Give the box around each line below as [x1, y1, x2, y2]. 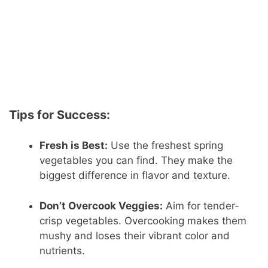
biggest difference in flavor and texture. [39, 169, 231, 182]
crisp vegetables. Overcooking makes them [39, 214, 247, 227]
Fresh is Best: [39, 139, 108, 152]
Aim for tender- [163, 199, 240, 212]
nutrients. [39, 244, 86, 257]
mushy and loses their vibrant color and [39, 229, 230, 242]
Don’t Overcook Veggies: [39, 199, 163, 212]
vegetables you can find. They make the [39, 154, 233, 167]
